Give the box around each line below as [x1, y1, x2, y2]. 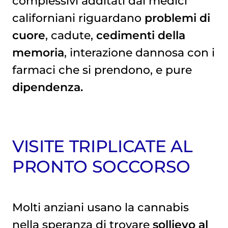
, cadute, [45, 28, 96, 42]
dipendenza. [12, 80, 83, 94]
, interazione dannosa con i [64, 46, 215, 60]
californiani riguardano [12, 11, 145, 25]
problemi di [144, 11, 210, 25]
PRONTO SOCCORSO [12, 156, 190, 177]
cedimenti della [96, 28, 185, 42]
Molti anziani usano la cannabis [12, 201, 189, 214]
